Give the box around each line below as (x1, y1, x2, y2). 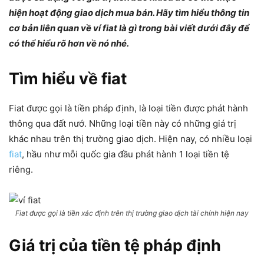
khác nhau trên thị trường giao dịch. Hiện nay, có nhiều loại (9, 133, 252, 144)
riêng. (9, 164, 33, 175)
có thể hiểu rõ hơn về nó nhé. (9, 38, 129, 49)
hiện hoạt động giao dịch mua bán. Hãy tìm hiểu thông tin (9, 7, 249, 18)
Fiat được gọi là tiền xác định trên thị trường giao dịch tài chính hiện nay (15, 209, 249, 217)
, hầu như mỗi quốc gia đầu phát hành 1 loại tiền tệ (22, 148, 229, 160)
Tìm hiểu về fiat (9, 69, 127, 88)
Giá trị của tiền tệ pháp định (9, 236, 221, 255)
